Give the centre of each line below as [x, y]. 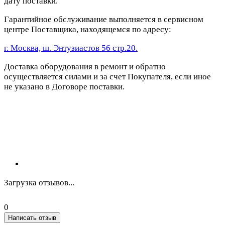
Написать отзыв [32, 218]
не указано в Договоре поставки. [64, 87]
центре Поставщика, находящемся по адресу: [88, 30]
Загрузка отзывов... [39, 183]
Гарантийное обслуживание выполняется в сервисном [104, 20]
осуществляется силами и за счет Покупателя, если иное [107, 77]
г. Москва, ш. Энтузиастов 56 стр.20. [71, 48]
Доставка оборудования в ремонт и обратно [85, 67]
